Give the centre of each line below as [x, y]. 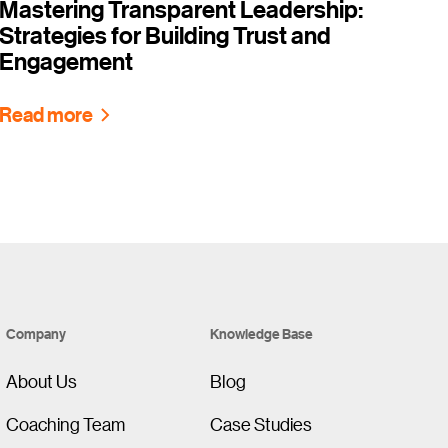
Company [36, 333]
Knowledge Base [261, 333]
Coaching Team [66, 423]
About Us [42, 380]
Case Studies [260, 423]
